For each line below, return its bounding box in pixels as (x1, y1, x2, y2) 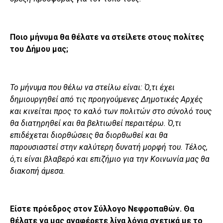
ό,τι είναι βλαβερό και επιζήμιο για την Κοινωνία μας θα (10, 154, 210, 164)
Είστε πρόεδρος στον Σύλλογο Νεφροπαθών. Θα (10, 204, 194, 214)
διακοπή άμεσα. (10, 166, 65, 176)
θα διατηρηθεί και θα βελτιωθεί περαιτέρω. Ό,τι (10, 118, 181, 128)
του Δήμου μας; (10, 44, 68, 54)
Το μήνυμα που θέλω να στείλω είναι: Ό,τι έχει (10, 82, 175, 92)
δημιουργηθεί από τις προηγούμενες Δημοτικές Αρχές (10, 94, 203, 104)
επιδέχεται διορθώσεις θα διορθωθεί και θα (10, 130, 168, 140)
